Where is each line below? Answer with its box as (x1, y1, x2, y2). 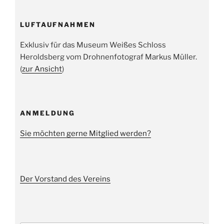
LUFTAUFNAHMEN (20, 20, 96, 29)
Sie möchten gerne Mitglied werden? (20, 128, 151, 138)
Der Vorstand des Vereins (20, 174, 110, 184)
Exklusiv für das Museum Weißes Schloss (20, 40, 166, 49)
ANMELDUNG (20, 109, 75, 117)
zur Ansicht (22, 64, 62, 73)
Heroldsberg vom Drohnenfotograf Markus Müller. (20, 52, 197, 61)
